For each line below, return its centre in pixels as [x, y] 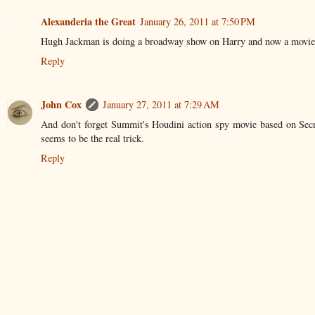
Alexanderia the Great [88, 22]
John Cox [61, 105]
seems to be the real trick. [92, 139]
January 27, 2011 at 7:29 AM [161, 105]
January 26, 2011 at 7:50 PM [198, 22]
